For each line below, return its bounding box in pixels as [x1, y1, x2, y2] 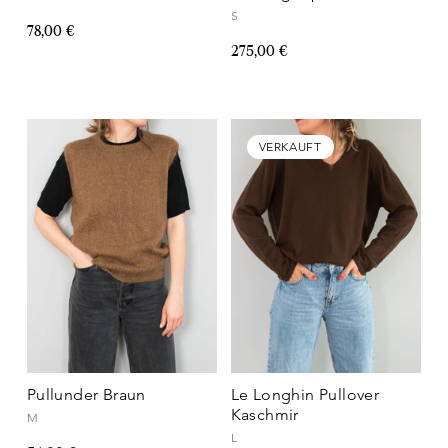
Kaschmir [230, 404, 299, 424]
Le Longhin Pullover [230, 384, 380, 404]
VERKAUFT [258, 139, 322, 155]
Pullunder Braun [26, 384, 146, 404]
